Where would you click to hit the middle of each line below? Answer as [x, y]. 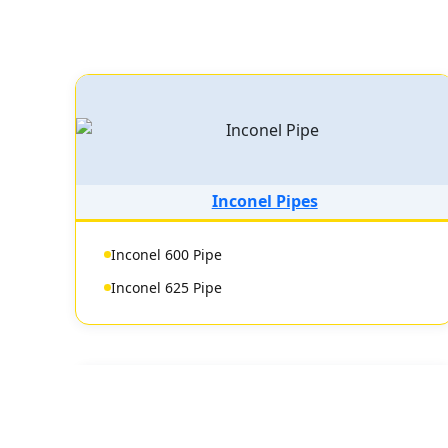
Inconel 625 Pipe [166, 287]
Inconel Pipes [264, 201]
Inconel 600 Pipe [166, 254]
